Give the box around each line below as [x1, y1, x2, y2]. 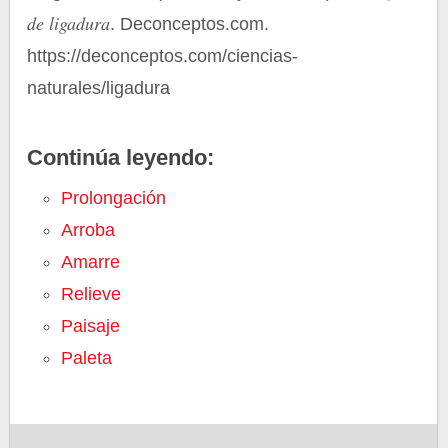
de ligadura [27, 11, 111, 35]
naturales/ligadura [27, 78, 171, 98]
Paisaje [61, 316, 121, 336]
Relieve [61, 284, 122, 304]
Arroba [61, 220, 116, 240]
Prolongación [61, 188, 167, 208]
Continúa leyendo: [27, 145, 215, 170]
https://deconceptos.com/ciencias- [27, 46, 299, 66]
